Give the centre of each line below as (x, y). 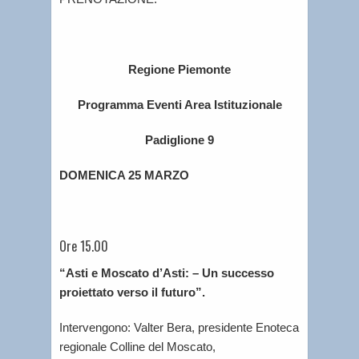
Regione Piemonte (179, 69)
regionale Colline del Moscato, (137, 346)
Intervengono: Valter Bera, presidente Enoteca (179, 327)
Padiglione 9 (179, 140)
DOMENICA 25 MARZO (124, 175)
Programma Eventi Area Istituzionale (179, 105)
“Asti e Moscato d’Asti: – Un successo (167, 272)
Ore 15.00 (84, 246)
